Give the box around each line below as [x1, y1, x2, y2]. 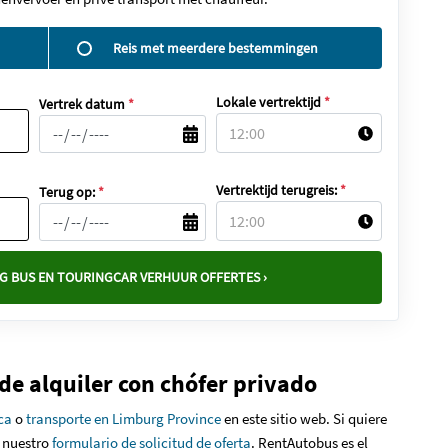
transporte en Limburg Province [26, 409, 221, 428]
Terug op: [39, 183, 98, 201]
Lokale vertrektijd [215, 93, 324, 111]
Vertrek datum [39, 95, 128, 113]
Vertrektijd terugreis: [215, 181, 340, 199]
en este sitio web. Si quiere [221, 409, 387, 428]
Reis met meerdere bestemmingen [113, 38, 318, 57]
